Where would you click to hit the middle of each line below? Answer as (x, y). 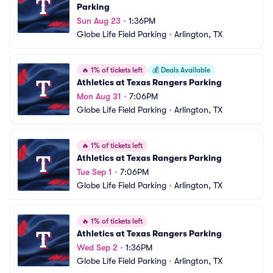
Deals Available (185, 70)
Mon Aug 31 (99, 96)
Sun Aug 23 (99, 21)
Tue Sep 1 (94, 172)
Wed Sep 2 (97, 247)
